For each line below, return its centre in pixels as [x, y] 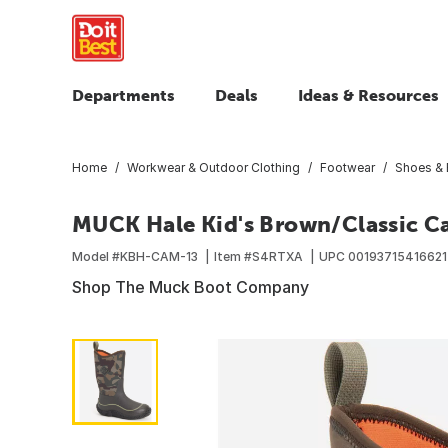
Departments [123, 95]
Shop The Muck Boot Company [190, 286]
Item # [233, 256]
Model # [96, 256]
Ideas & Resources [368, 95]
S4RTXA [277, 256]
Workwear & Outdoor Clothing [213, 167]
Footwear [347, 167]
